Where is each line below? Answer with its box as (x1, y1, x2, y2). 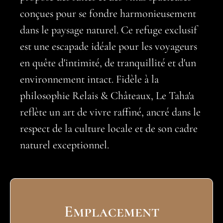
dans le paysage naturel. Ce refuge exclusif (20, 23, 197, 37)
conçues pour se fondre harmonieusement (20, 7, 196, 20)
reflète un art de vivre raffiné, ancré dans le (20, 106, 201, 119)
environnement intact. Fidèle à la (20, 73, 159, 86)
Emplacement (64, 202, 159, 222)
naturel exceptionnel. (20, 138, 109, 152)
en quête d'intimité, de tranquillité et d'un (20, 56, 196, 70)
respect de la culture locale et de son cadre (20, 122, 198, 135)
